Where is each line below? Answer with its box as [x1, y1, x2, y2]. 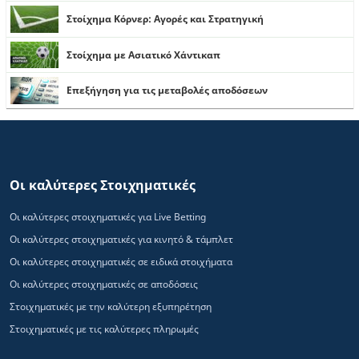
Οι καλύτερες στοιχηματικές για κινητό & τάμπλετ [10, 232, 233, 246]
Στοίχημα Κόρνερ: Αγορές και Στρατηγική [67, 12, 264, 26]
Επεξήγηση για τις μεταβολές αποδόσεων [67, 83, 268, 98]
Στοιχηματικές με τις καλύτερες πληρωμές [10, 321, 199, 336]
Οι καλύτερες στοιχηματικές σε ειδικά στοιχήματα [10, 254, 232, 268]
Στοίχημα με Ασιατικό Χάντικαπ [67, 47, 220, 62]
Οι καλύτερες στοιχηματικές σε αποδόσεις [10, 276, 198, 291]
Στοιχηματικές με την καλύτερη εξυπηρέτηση [10, 299, 212, 313]
